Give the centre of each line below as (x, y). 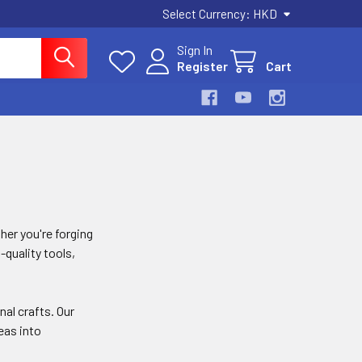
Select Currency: (208, 14)
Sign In (195, 50)
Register (202, 66)
